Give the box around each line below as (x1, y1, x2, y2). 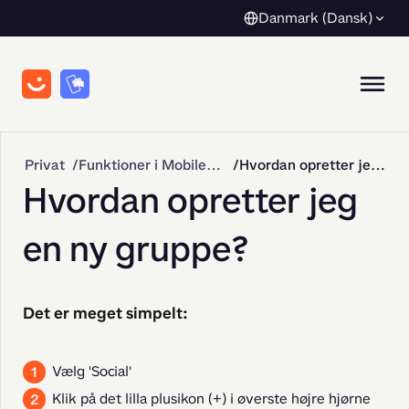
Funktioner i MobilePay (206, 155, 221, 174)
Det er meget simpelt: (23, 302, 188, 324)
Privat (25, 155, 65, 174)
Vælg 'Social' (52, 362, 131, 381)
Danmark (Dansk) (258, 7, 372, 27)
